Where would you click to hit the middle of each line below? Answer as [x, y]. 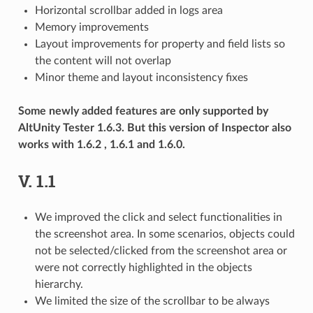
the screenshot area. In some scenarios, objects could [165, 234]
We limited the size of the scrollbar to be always [152, 301]
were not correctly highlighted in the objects [143, 267]
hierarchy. [59, 284]
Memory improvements [92, 27]
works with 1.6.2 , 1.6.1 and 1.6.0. [101, 144]
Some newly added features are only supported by [143, 111]
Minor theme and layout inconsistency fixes [141, 77]
